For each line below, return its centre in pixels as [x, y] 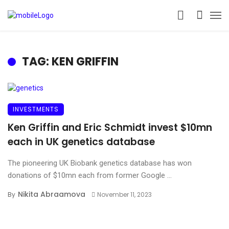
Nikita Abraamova [52, 194]
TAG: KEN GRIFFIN [70, 62]
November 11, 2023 [124, 194]
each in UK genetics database [81, 142]
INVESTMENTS [36, 109]
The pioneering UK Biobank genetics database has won [100, 163]
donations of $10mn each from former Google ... [90, 175]
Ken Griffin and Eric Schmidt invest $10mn [110, 128]
